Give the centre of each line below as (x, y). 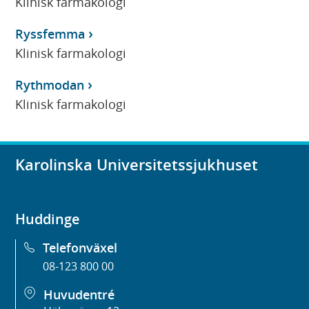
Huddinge (48, 219)
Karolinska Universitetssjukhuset (137, 165)
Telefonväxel (80, 248)
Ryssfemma (50, 33)
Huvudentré (79, 295)
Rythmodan (50, 84)
